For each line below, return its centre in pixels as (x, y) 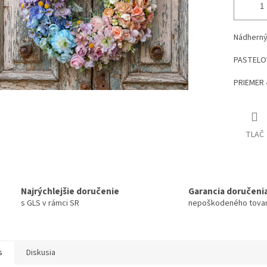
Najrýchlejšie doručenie (70, 191)
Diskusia (41, 253)
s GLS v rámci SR (50, 203)
